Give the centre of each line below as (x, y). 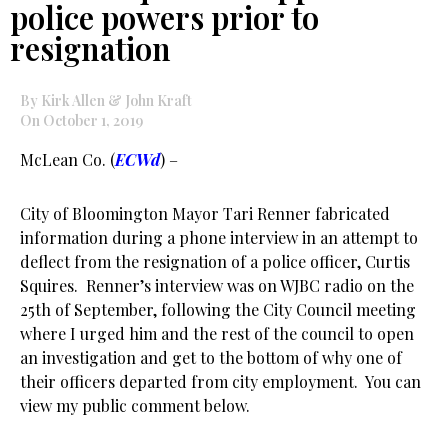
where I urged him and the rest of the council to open (217, 333)
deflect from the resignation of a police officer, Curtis (215, 261)
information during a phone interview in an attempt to (219, 237)
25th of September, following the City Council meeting (218, 309)
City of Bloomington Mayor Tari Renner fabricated (205, 213)
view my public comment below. (135, 405)
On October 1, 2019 (81, 120)
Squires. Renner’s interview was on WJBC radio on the (217, 285)
